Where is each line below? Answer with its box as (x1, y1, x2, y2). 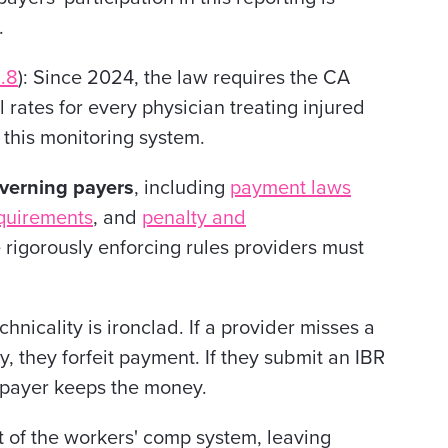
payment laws (230, 176, 351, 200)
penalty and (142, 206, 246, 230)
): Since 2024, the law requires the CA (18, 66, 350, 90)
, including (134, 176, 230, 200)
